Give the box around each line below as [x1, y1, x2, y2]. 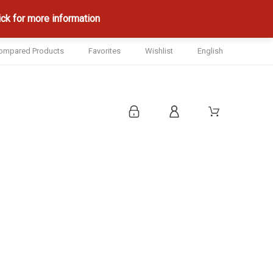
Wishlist [145, 46, 174, 55]
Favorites [88, 46, 121, 55]
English [197, 46, 224, 55]
